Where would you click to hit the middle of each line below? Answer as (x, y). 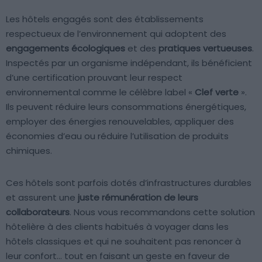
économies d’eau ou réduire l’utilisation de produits (117, 136)
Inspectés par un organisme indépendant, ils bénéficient (129, 63)
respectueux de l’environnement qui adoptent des (116, 34)
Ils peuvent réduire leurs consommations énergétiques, (126, 107)
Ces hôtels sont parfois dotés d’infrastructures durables (129, 183)
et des (142, 49)
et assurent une (42, 198)
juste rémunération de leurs (138, 198)
